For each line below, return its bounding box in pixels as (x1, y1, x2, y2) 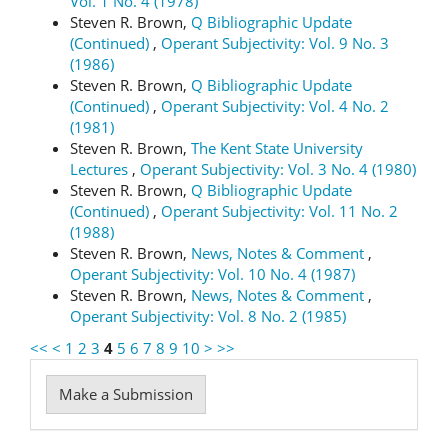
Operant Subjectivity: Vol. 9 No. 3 (161, 33, 389, 53)
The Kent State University (191, 138, 363, 158)
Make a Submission (59, 383, 193, 404)
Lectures (70, 159, 132, 179)
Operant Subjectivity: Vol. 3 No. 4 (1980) (140, 159, 416, 179)
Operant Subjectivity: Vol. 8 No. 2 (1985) (70, 306, 346, 326)
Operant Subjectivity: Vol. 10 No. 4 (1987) (70, 264, 355, 284)
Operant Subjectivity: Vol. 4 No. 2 (161, 96, 389, 116)
